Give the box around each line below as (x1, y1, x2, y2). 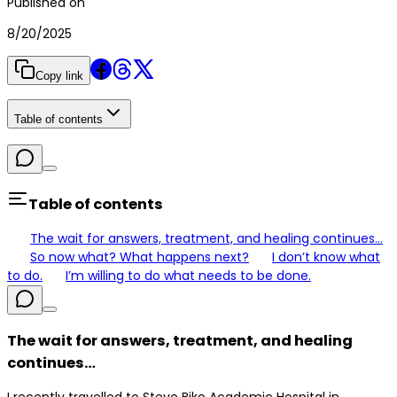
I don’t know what (272, 248, 380, 267)
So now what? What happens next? (30, 248, 249, 267)
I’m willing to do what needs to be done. (66, 267, 311, 285)
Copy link (35, 68, 83, 82)
